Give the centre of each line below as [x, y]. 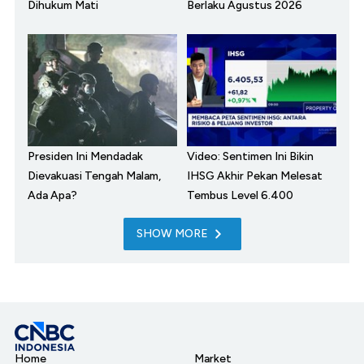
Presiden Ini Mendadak [85, 157]
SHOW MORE [172, 234]
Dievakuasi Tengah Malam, [94, 176]
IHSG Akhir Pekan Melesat [255, 176]
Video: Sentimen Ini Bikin [250, 157]
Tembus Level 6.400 [240, 196]
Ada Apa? [52, 196]
